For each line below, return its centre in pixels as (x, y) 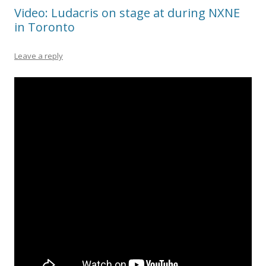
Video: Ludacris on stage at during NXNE (127, 13)
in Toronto (45, 27)
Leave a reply (39, 56)
